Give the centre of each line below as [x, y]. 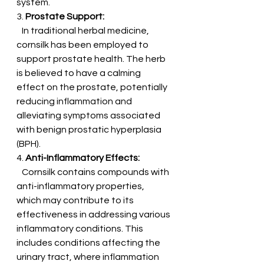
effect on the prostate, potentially [93, 87]
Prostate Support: [65, 16]
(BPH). [29, 143]
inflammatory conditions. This [81, 228]
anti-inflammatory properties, [81, 186]
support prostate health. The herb [92, 59]
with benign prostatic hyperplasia [90, 129]
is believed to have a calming [80, 73]
